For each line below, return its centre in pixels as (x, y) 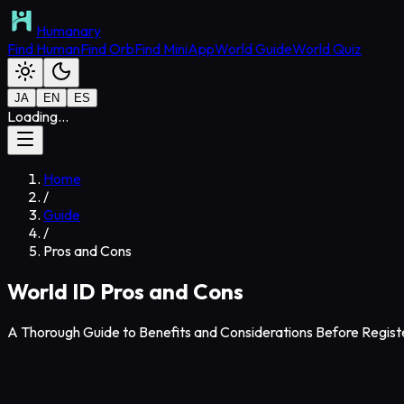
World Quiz (327, 49)
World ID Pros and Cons (125, 291)
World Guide (253, 49)
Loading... (38, 116)
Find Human (44, 49)
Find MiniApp (174, 49)
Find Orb (107, 49)
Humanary (69, 31)
